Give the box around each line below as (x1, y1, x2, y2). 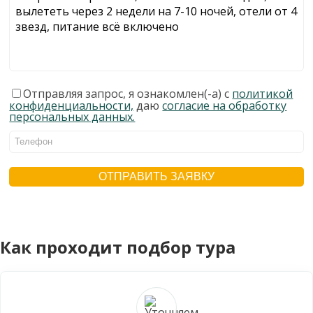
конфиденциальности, (9, 97, 134, 113)
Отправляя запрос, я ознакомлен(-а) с (23, 85, 233, 101)
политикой (232, 85, 293, 101)
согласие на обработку (162, 97, 287, 113)
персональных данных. (9, 108, 136, 124)
